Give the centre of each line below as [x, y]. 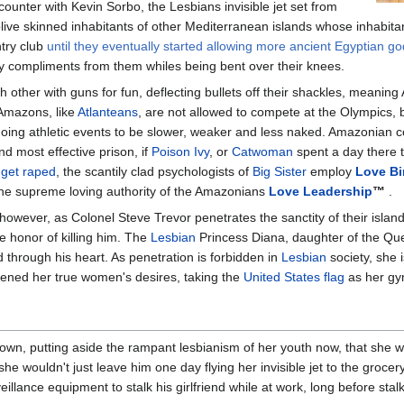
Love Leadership [321, 191]
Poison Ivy [180, 151]
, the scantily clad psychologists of [154, 171]
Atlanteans [108, 111]
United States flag [294, 276]
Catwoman [262, 151]
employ [331, 171]
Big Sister [280, 171]
